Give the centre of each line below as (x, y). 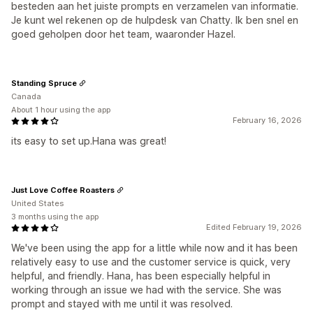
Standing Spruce (44, 83)
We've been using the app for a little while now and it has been (154, 248)
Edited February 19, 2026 (254, 227)
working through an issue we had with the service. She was (146, 290)
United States (37, 203)
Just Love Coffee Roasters (63, 190)
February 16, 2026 (267, 120)
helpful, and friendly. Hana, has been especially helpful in (141, 276)
